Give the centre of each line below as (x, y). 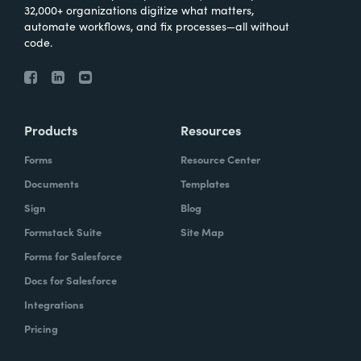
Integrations (54, 304)
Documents (52, 183)
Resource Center (220, 159)
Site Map (202, 232)
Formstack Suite (63, 232)
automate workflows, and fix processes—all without (157, 26)
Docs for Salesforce (71, 280)
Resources (211, 130)
